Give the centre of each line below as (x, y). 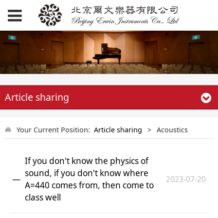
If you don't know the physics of (86, 161)
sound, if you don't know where (86, 173)
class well (43, 198)
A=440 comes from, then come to (89, 185)
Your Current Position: (55, 130)
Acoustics (173, 130)
